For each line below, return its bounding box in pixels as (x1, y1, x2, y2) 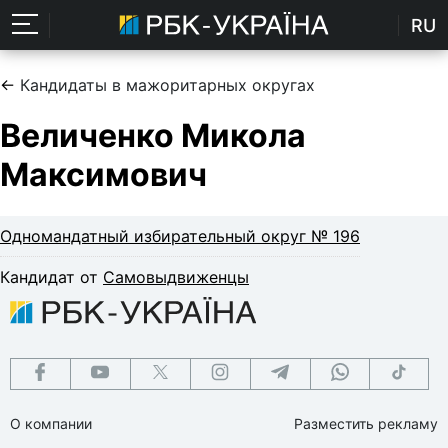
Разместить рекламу (294, 414, 438, 432)
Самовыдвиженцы (103, 266, 249, 287)
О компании (10, 414, 92, 432)
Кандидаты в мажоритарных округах (20, 75, 315, 95)
